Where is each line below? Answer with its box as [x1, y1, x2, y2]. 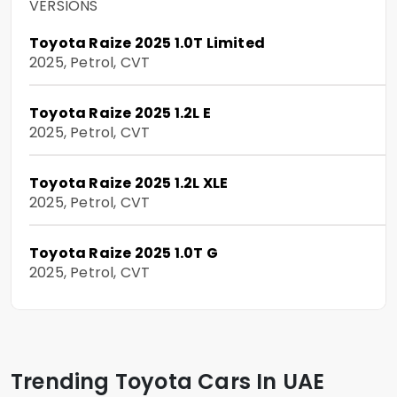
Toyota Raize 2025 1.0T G [29, 243, 218, 264]
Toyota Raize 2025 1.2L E [29, 103, 211, 124]
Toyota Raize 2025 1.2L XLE [29, 173, 229, 194]
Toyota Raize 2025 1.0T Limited [29, 33, 265, 54]
